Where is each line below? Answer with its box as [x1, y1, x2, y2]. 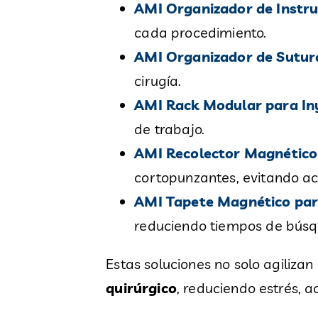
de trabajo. [134, 120, 205, 138]
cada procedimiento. [134, 23, 267, 42]
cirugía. [134, 72, 182, 90]
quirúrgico [106, 279, 177, 297]
